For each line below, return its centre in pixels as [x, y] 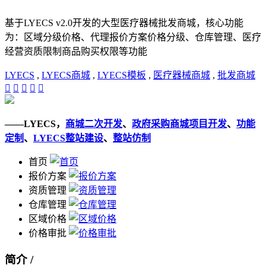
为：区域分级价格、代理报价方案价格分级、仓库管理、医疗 [133, 37]
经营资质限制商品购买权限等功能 [76, 52]
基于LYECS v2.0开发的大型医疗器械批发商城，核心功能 [124, 23]
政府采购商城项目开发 [179, 124]
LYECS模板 [122, 75]
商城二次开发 [94, 124]
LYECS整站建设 [68, 138]
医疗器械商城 [182, 75]
